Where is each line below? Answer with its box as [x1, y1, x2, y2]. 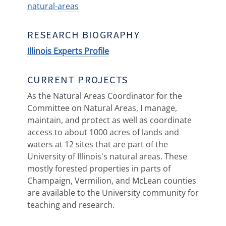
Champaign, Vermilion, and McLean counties [27, 175, 196, 186]
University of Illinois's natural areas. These [27, 151, 187, 162]
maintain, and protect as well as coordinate [27, 115, 192, 126]
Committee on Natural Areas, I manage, [27, 102, 177, 114]
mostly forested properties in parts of [27, 163, 171, 174]
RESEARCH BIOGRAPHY [27, 28, 140, 41]
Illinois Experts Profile [27, 45, 109, 56]
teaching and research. [27, 199, 115, 210]
